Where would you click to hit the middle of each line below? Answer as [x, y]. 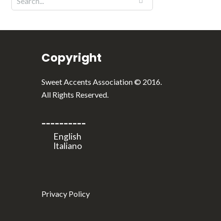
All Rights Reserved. [75, 94]
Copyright [71, 58]
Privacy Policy [65, 194]
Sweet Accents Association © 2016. [101, 82]
